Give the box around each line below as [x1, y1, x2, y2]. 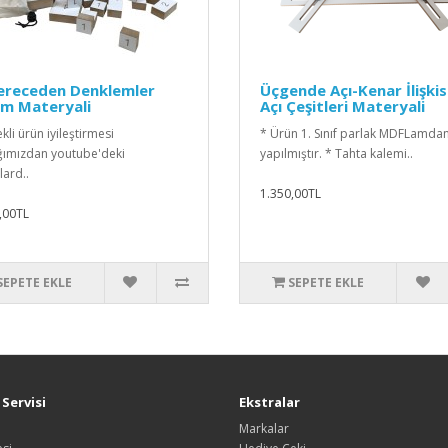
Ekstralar [239, 393, 300, 412]
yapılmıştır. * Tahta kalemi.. [260, 145, 413, 163]
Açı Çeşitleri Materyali [260, 96, 425, 117]
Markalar [239, 420, 289, 438]
